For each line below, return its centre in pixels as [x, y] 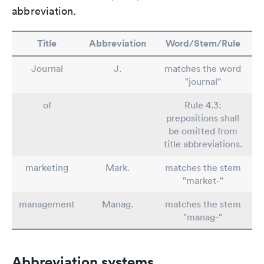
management [47, 204]
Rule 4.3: [203, 105]
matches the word [203, 68]
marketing [47, 167]
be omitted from [203, 131]
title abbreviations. [203, 144]
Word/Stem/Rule [203, 43]
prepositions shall [203, 118]
